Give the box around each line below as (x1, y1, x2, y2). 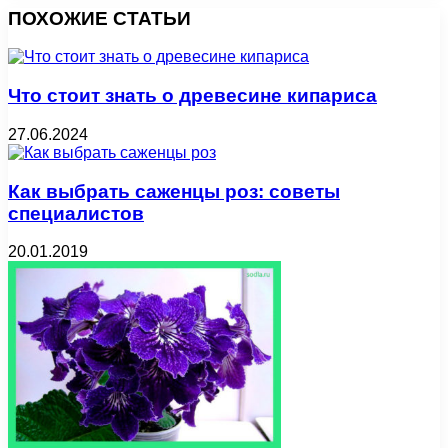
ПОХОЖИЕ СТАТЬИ (8, 7, 191, 29)
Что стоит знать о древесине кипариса (8, 85, 377, 107)
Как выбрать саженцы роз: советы (8, 180, 340, 202)
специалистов (8, 202, 144, 224)
